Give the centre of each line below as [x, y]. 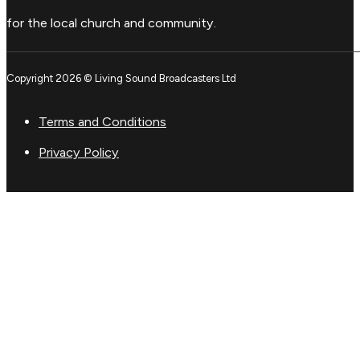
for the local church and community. [111, 23]
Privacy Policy [79, 153]
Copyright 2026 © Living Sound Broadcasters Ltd [121, 78]
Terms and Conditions [102, 122]
